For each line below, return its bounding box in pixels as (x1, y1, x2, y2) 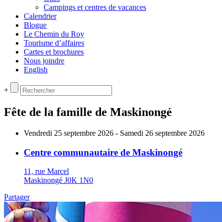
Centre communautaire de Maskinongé (24, 147, 182, 158)
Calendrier (24, 12, 56, 20)
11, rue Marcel (24, 167, 69, 176)
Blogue (24, 21, 47, 29)
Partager (4, 193, 30, 202)
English (24, 65, 48, 74)
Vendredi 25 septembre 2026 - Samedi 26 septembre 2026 (24, 128, 205, 137)
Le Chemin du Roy (24, 30, 84, 38)
